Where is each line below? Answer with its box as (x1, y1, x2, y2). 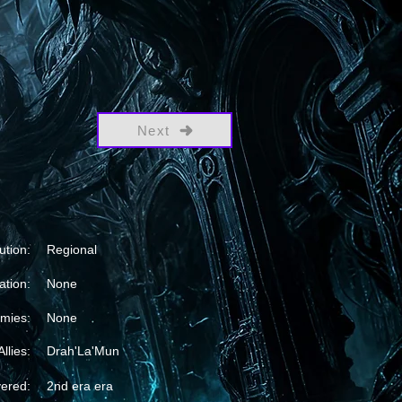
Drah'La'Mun (47, 344, 119, 358)
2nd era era (47, 379, 113, 393)
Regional (47, 242, 97, 257)
